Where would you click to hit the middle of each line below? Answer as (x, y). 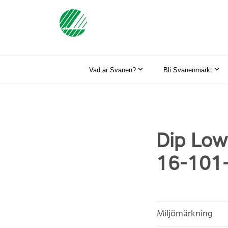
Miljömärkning (185, 214)
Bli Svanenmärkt (188, 70)
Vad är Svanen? (112, 70)
